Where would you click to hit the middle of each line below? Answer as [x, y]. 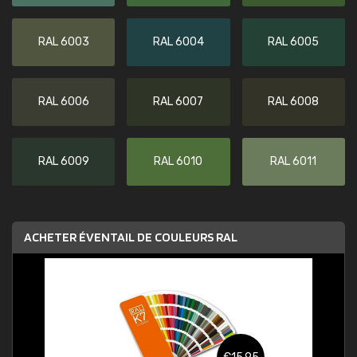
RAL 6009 [63, 161]
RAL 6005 [294, 42]
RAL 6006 [63, 102]
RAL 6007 [178, 102]
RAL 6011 [294, 161]
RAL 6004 [178, 42]
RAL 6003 [63, 42]
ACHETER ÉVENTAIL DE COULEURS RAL [131, 237]
